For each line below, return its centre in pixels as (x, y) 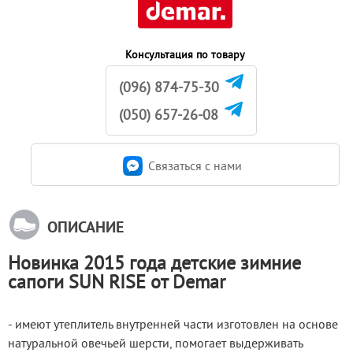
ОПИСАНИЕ (85, 227)
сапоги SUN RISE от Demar (117, 281)
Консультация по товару (185, 54)
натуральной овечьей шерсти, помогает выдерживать (155, 342)
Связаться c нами (195, 166)
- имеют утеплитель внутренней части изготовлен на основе (173, 323)
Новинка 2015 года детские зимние (154, 262)
